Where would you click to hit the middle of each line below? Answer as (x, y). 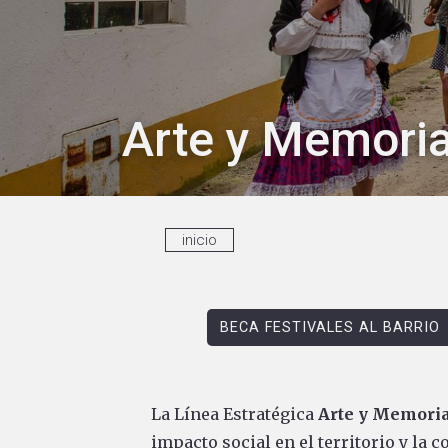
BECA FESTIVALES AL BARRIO (330, 327)
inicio (200, 240)
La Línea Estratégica (234, 413)
